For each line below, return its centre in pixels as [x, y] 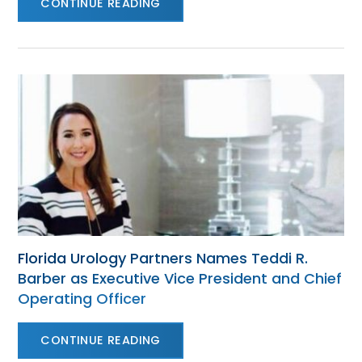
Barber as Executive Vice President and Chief [180, 278]
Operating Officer [82, 299]
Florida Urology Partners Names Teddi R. [163, 258]
